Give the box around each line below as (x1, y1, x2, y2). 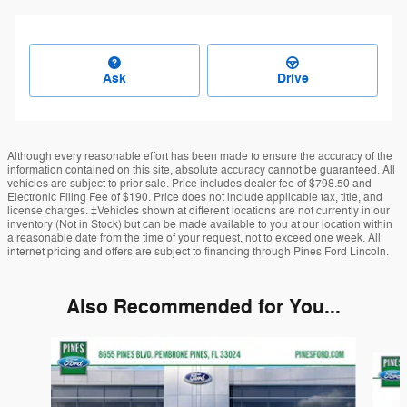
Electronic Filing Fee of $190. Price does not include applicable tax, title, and (7, 190, 382, 205)
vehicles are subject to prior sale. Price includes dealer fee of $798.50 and (7, 176, 372, 192)
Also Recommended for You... (66, 294, 341, 321)
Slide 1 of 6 (6, 338, 71, 354)
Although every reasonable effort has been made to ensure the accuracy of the (7, 149, 392, 164)
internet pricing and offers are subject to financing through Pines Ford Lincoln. (7, 244, 389, 260)
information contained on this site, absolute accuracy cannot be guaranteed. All (7, 163, 395, 178)
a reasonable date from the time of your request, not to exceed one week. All (7, 231, 381, 246)
